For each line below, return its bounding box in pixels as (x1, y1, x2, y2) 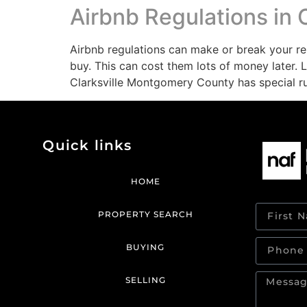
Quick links (42, 136, 132, 153)
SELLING (125, 274, 166, 285)
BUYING (126, 241, 165, 252)
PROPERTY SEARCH (97, 208, 193, 219)
